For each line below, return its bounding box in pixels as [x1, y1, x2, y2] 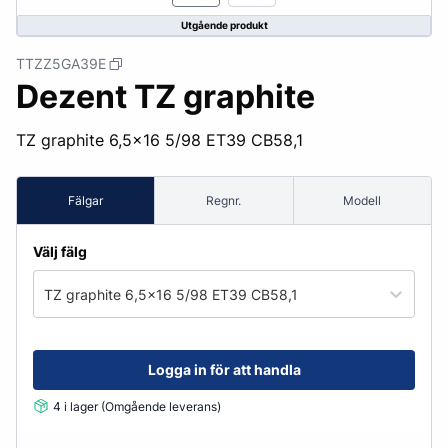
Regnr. [206, 192, 242, 208]
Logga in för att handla [147, 361, 301, 378]
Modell [343, 192, 382, 208]
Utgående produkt [180, 19, 268, 31]
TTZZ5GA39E [16, 55, 106, 72]
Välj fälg [33, 243, 87, 260]
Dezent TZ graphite [16, 77, 315, 116]
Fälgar [68, 192, 104, 208]
